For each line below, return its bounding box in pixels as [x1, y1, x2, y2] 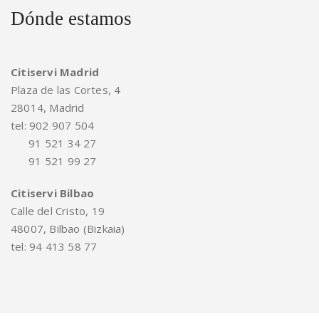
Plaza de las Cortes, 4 [11, 82, 121, 97]
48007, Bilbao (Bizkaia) [11, 221, 125, 236]
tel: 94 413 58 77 [11, 239, 98, 253]
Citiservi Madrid [11, 64, 100, 79]
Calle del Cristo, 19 [11, 203, 105, 218]
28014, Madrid [11, 100, 85, 115]
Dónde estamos [11, 7, 132, 29]
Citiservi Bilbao [11, 185, 95, 200]
